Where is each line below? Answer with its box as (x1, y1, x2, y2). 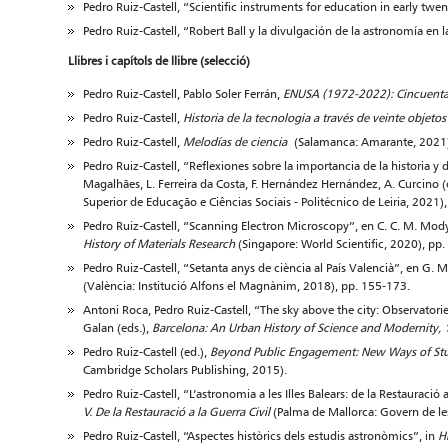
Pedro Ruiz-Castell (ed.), (83, 344, 210, 359)
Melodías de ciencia (183, 134, 287, 149)
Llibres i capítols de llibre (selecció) (68, 53, 250, 68)
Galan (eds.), (83, 320, 152, 335)
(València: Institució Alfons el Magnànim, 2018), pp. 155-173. (83, 278, 410, 293)
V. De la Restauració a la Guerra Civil (83, 404, 270, 419)
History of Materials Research (83, 236, 235, 251)
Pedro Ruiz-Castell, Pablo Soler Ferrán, (83, 86, 283, 101)
